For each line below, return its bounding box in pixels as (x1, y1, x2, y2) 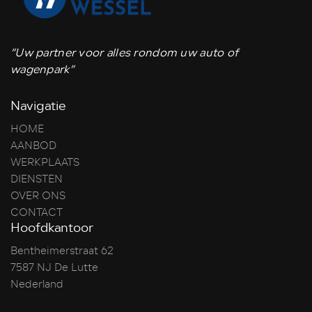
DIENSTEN (10, 171, 63, 187)
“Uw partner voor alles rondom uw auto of (10, 44, 239, 61)
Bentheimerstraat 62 (10, 242, 114, 258)
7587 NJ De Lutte (10, 259, 98, 275)
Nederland (10, 276, 63, 292)
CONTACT (10, 204, 63, 220)
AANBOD (10, 137, 56, 153)
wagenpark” (10, 61, 74, 78)
